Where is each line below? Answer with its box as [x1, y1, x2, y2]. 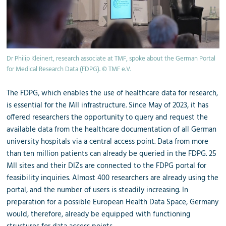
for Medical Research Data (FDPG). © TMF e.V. [7, 64, 132, 75]
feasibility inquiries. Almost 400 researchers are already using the [7, 172, 219, 184]
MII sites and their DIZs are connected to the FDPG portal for [7, 159, 207, 172]
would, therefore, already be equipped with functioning [7, 208, 191, 220]
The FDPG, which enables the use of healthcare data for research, [7, 87, 218, 99]
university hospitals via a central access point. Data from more [7, 135, 209, 148]
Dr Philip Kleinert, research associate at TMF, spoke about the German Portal [7, 53, 216, 64]
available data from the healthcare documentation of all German [7, 123, 217, 136]
